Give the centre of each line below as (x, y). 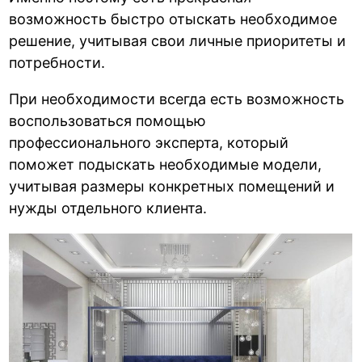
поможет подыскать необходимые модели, (166, 164)
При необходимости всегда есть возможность (177, 99)
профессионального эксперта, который (149, 142)
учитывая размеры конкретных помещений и (172, 186)
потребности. (57, 62)
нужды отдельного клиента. (108, 208)
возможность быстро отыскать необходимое (173, 19)
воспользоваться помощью (108, 120)
